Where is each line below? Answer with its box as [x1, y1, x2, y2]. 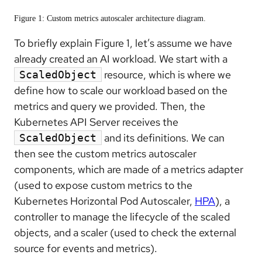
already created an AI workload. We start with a [14, 51, 227, 65]
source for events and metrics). [14, 241, 160, 255]
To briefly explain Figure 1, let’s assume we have [14, 36, 232, 50]
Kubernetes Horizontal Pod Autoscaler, [14, 194, 195, 208]
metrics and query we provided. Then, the [14, 99, 205, 113]
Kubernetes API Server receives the [14, 115, 178, 129]
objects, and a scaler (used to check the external [14, 225, 236, 239]
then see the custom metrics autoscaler [14, 146, 196, 160]
